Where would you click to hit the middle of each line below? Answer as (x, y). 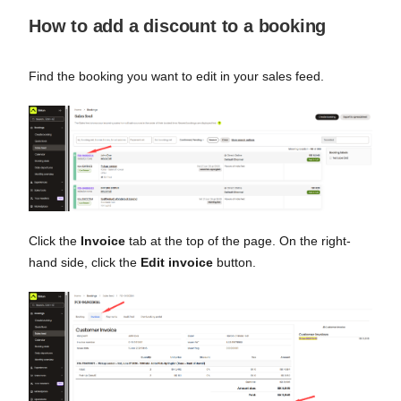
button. (235, 262)
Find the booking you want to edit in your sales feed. (176, 76)
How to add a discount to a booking (178, 26)
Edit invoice (177, 262)
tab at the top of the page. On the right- (238, 240)
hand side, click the (85, 262)
